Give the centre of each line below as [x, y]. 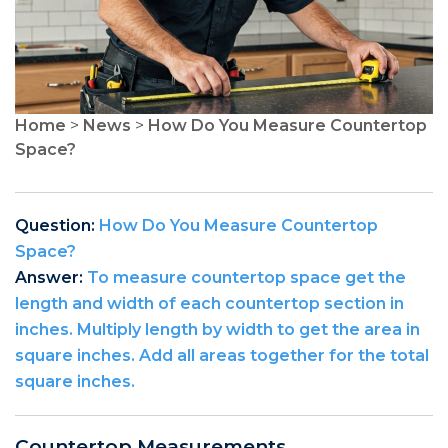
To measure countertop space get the [246, 277]
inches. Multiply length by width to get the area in [217, 329]
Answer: [51, 277]
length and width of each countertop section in [209, 303]
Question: [57, 225]
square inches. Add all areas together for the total [222, 355]
